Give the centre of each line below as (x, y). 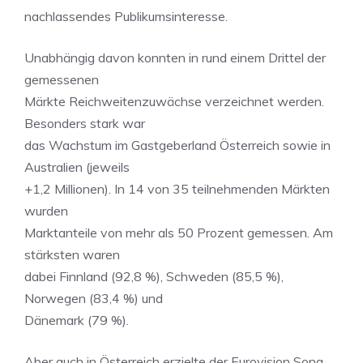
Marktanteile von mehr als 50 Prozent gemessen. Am (179, 233)
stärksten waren (72, 254)
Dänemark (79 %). (77, 320)
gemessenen (62, 79)
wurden (46, 211)
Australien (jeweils (77, 167)
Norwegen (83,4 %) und (94, 298)
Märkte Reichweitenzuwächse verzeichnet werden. (174, 101)
